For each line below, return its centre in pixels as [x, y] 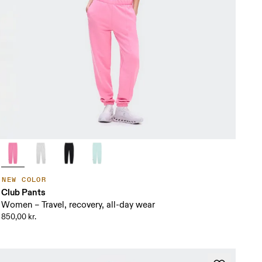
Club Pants [24, 192]
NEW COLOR [24, 180]
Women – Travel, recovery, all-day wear [78, 205]
